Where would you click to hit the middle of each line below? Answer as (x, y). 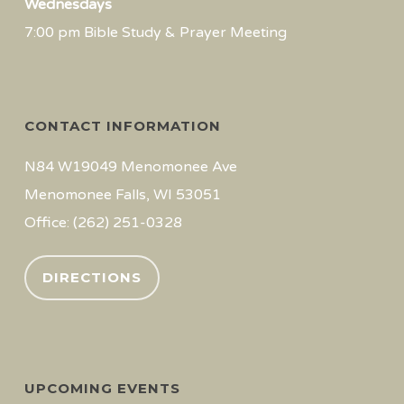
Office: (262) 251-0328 (103, 223)
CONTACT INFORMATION (122, 126)
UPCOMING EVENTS (102, 388)
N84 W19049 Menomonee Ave (130, 167)
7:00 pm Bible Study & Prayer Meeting (155, 32)
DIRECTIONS (92, 277)
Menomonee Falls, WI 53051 (122, 195)
